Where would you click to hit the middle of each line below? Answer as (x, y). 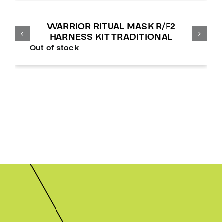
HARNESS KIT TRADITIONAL (111, 37)
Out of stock (54, 48)
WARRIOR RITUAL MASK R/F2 (111, 27)
